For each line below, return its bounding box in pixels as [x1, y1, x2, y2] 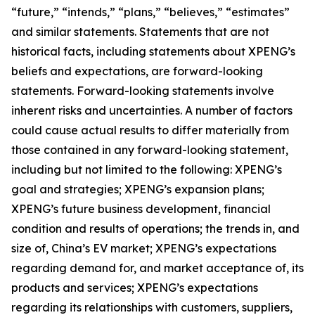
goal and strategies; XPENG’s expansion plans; [11, 182, 264, 196]
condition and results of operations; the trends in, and [11, 221, 300, 236]
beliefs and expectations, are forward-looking [11, 64, 263, 78]
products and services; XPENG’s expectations [11, 281, 258, 295]
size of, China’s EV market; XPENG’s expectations [11, 241, 276, 255]
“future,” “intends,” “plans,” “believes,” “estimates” [11, 5, 290, 19]
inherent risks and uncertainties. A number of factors [11, 103, 292, 117]
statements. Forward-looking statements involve [11, 84, 274, 98]
